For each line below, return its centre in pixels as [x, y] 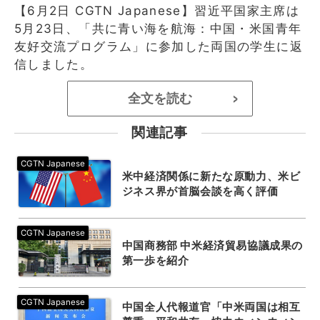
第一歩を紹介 [155, 260]
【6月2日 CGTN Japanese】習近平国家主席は [157, 10]
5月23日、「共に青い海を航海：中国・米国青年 [158, 28]
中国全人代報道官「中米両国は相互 [211, 307]
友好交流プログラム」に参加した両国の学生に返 [159, 46]
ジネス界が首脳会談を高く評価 [200, 191]
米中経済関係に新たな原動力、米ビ [211, 176]
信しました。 [54, 64]
